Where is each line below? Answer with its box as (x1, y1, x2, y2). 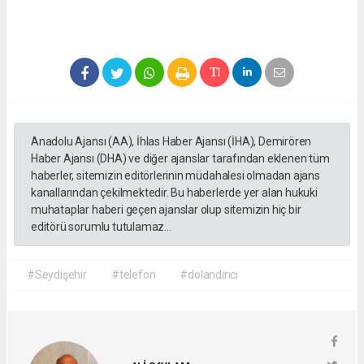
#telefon (110, 268, 156, 282)
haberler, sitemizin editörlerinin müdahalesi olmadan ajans (31, 169, 320, 183)
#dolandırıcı (180, 268, 239, 282)
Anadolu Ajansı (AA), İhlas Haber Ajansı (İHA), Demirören (31, 135, 312, 149)
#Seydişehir (27, 268, 87, 282)
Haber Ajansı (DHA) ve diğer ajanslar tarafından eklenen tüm (31, 152, 330, 166)
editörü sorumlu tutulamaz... (31, 220, 171, 234)
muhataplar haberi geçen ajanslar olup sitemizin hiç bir (31, 203, 301, 217)
